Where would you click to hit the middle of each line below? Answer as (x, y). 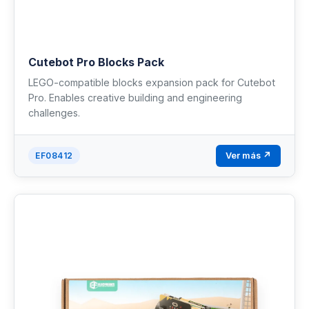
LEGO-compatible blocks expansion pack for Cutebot (152, 82)
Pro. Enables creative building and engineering (135, 97)
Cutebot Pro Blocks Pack (96, 62)
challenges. (54, 112)
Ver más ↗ (248, 155)
